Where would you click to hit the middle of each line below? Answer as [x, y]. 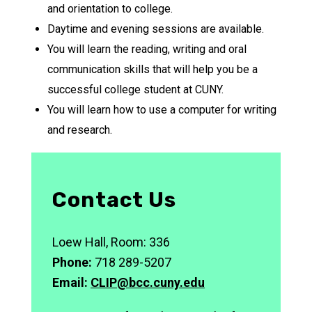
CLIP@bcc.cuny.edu [148, 282]
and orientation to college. [110, 9]
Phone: [72, 262]
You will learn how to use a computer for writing [162, 110]
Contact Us [114, 200]
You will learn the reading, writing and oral [147, 49]
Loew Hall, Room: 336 [111, 242]
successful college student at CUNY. [135, 89]
